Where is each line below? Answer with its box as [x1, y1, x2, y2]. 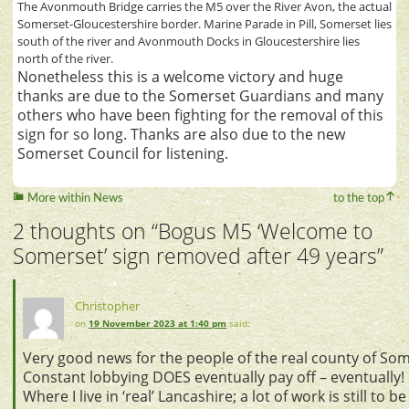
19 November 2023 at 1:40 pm [89, 316, 226, 330]
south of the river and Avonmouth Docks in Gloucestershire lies [17, 32, 360, 49]
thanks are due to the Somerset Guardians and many [17, 85, 383, 106]
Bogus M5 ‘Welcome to [158, 217, 372, 246]
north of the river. [17, 49, 113, 67]
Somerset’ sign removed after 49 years [13, 242, 377, 271]
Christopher [75, 297, 140, 314]
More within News [25, 193, 123, 205]
